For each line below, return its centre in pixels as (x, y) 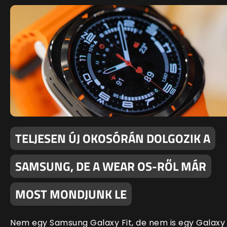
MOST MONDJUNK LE (71, 194)
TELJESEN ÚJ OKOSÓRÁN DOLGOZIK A (113, 138)
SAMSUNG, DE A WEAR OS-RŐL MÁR (111, 166)
